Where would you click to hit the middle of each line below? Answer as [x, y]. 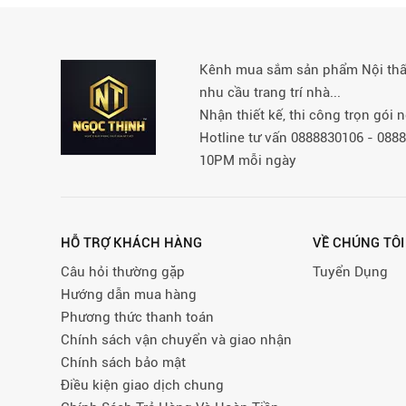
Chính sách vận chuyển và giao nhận [176, 339]
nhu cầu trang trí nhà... [271, 92]
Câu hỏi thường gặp [123, 271]
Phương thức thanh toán [137, 317]
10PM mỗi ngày [248, 160]
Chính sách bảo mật [123, 362]
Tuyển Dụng [351, 271]
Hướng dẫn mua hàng [129, 294]
